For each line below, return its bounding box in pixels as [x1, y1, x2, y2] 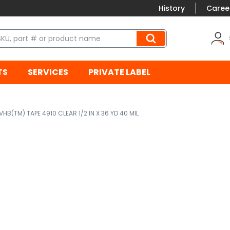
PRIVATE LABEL [88, 66, 150, 79]
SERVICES [27, 66, 68, 79]
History [159, 3, 185, 13]
